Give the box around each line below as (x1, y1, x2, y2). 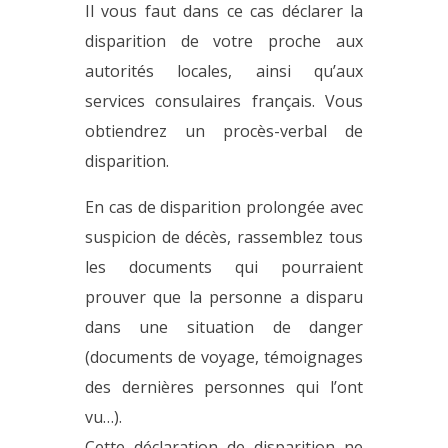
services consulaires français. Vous (84, 89, 364, 112)
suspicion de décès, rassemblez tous (84, 225, 364, 248)
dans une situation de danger (84, 315, 364, 338)
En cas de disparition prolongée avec (84, 195, 364, 218)
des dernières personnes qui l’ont (84, 375, 364, 398)
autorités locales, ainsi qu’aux (84, 59, 364, 82)
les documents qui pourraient (84, 255, 364, 278)
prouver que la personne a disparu (84, 285, 364, 308)
